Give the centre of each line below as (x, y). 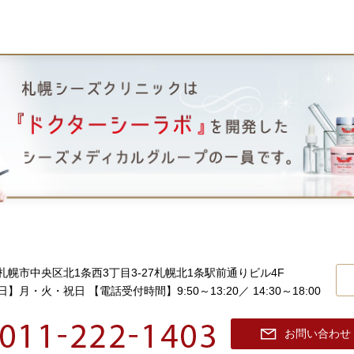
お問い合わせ (318, 333)
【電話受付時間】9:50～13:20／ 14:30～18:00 (205, 291)
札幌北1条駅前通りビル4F (219, 273)
